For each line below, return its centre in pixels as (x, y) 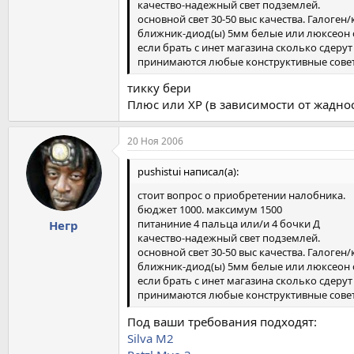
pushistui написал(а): (188, 172)
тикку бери (159, 88)
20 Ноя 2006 (155, 141)
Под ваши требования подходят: (222, 321)
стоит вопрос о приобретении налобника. (241, 196)
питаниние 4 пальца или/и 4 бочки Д (229, 224)
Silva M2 (151, 338)
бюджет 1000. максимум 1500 (210, 210)
